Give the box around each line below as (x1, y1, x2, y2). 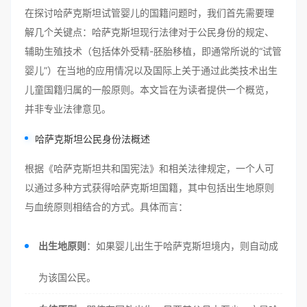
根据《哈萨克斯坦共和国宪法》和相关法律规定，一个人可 (25, 162, 274, 174)
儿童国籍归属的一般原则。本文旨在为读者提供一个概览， (25, 84, 274, 95)
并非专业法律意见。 (25, 103, 111, 114)
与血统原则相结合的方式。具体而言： (25, 201, 188, 212)
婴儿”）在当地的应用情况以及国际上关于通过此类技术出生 (25, 64, 278, 76)
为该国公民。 (38, 271, 96, 283)
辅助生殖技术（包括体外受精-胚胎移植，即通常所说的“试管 (25, 45, 282, 57)
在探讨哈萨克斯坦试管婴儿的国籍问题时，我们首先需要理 (25, 7, 274, 19)
